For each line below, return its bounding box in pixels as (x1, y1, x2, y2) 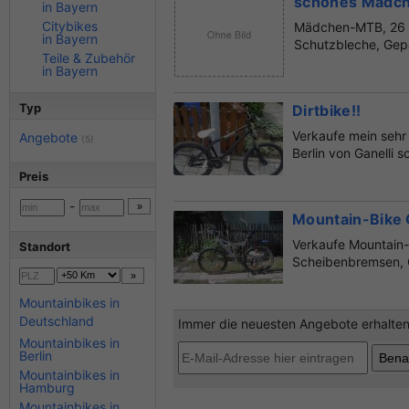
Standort (19, 238, 70, 254)
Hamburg (19, 379, 75, 395)
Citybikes (42, 18, 98, 34)
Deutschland (19, 312, 94, 329)
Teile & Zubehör (42, 50, 135, 66)
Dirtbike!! (292, 101, 362, 120)
